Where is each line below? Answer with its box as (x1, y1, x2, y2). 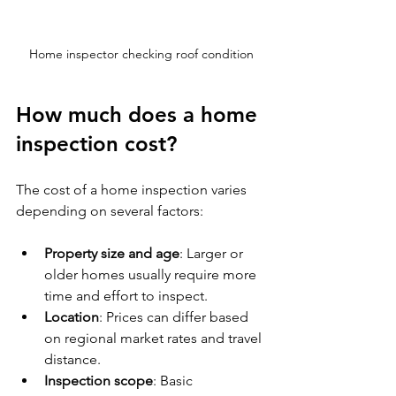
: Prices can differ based (99, 308, 252, 325)
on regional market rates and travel (44, 329, 265, 346)
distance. (44, 350, 101, 368)
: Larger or (179, 244, 247, 262)
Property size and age (44, 244, 179, 262)
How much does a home (16, 101, 263, 127)
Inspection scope (44, 371, 153, 389)
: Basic (153, 371, 196, 389)
